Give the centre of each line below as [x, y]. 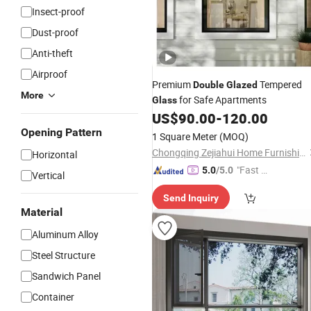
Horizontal [54, 154]
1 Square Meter [185, 136]
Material [42, 212]
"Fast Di [253, 170]
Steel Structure [64, 255]
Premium [173, 84]
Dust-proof [55, 32]
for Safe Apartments [222, 100]
